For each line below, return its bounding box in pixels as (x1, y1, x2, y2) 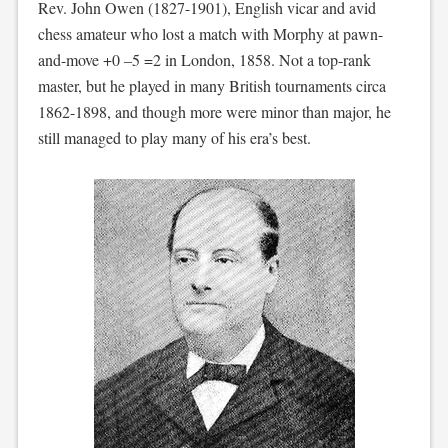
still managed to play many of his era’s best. (37, 127, 311, 148)
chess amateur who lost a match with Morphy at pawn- (37, 23, 383, 44)
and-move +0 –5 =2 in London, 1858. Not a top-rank (37, 49, 371, 70)
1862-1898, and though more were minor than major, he (37, 101, 391, 122)
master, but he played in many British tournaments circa (37, 75, 386, 96)
